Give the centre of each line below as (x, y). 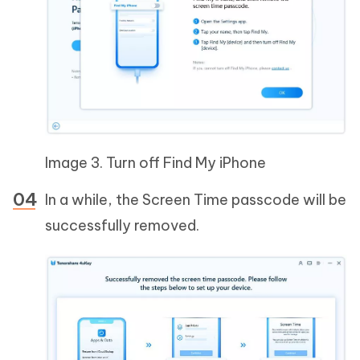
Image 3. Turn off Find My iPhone (155, 162)
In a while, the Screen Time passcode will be (196, 199)
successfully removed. (122, 225)
